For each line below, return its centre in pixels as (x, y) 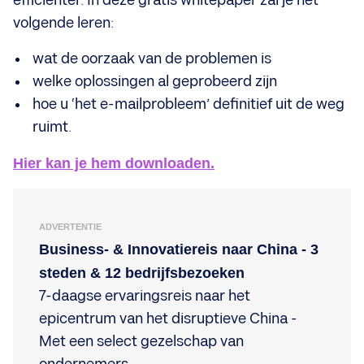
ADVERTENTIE (70, 227)
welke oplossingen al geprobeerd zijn (155, 82)
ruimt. (52, 127)
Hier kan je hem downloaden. (114, 163)
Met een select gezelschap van (141, 342)
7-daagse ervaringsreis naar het (145, 296)
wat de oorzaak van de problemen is (152, 59)
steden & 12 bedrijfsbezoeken (142, 273)
